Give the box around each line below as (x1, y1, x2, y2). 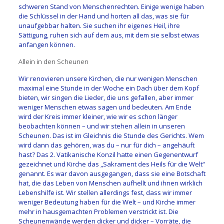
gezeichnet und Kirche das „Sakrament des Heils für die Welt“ (18, 159, 205, 168)
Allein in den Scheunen (18, 56, 88, 66)
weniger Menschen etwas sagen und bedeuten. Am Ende (18, 102, 191, 111)
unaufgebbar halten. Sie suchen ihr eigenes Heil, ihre (18, 20, 180, 30)
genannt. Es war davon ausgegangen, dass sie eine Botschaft (18, 168, 205, 178)
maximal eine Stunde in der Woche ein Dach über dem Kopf (18, 83, 199, 92)
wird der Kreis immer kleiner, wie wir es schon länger (18, 111, 177, 121)
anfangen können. (18, 39, 75, 49)
